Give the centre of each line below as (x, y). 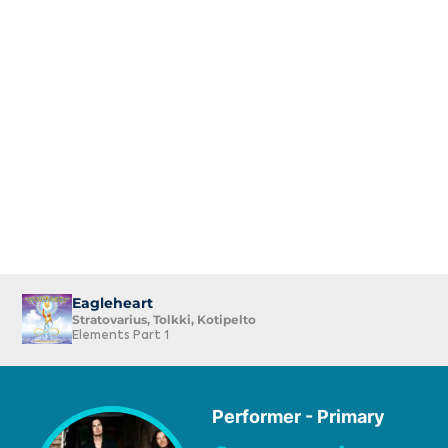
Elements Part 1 (120, 336)
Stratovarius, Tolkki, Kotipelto (164, 320)
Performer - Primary (298, 417)
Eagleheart (112, 303)
